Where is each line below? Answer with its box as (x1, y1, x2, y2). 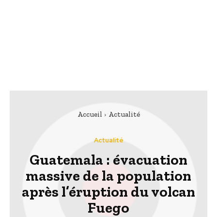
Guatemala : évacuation (30, 151, 187, 169)
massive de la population (26, 167, 191, 185)
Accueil (77, 110, 102, 119)
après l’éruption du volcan (22, 183, 195, 201)
